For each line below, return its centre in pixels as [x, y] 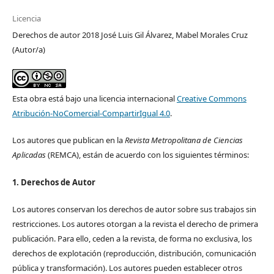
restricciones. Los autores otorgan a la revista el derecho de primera [135, 224]
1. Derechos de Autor [54, 182]
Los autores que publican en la [68, 140]
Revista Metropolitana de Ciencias [183, 140]
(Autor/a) [28, 50]
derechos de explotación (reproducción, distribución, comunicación [134, 253]
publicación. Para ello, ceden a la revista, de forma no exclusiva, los [132, 238]
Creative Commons [211, 99]
